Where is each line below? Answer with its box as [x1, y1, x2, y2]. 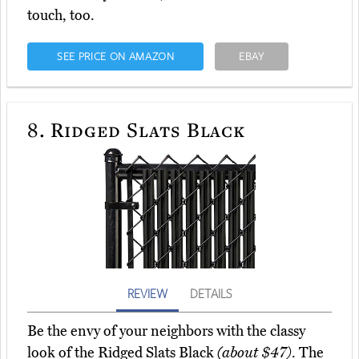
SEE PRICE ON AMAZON [56, 49, 175, 64]
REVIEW [127, 285, 167, 302]
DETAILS [190, 285, 232, 302]
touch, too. [27, 6, 95, 25]
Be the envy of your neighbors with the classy [27, 322, 305, 341]
